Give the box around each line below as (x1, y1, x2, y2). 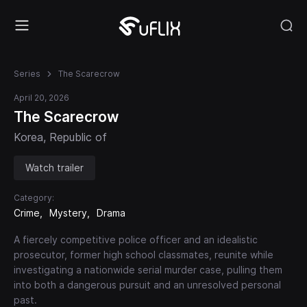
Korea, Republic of (14, 130, 107, 144)
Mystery (49, 206, 87, 219)
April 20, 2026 (14, 92, 69, 103)
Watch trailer (25, 161, 84, 173)
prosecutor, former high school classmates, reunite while (14, 248, 273, 260)
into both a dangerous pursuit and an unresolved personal (14, 278, 281, 291)
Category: (14, 192, 54, 203)
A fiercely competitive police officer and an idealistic (14, 233, 258, 245)
